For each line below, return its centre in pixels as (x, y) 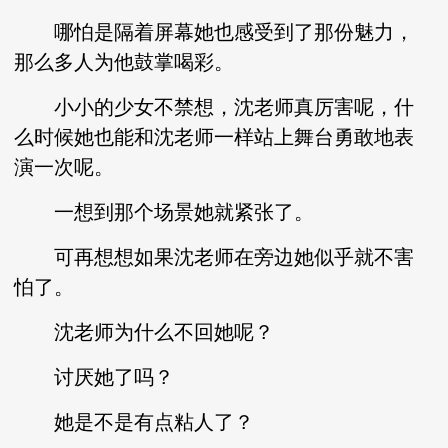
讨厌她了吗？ (94, 377)
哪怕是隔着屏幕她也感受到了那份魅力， (214, 32)
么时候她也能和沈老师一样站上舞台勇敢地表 (214, 137)
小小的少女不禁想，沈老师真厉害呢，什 (214, 107)
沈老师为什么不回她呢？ (144, 332)
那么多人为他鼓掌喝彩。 (124, 62)
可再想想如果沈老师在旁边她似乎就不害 (214, 257)
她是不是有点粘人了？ (134, 422)
